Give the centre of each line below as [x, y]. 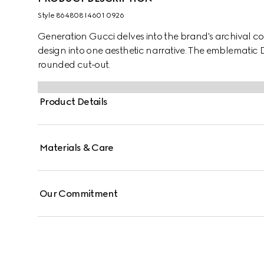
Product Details [74, 102]
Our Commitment [79, 194]
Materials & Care [77, 148]
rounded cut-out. [74, 65]
